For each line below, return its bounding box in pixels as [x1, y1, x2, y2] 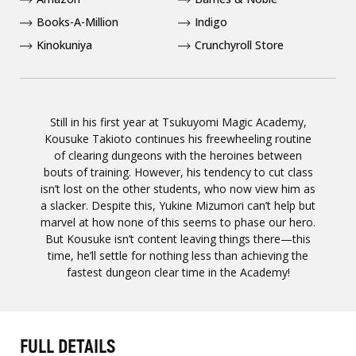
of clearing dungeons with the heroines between [54, 148, 302, 163]
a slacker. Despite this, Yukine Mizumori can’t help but [41, 198, 315, 213]
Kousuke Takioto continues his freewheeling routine [44, 131, 311, 146]
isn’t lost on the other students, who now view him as [41, 181, 315, 196]
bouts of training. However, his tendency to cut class [43, 164, 313, 180]
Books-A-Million [37, 14, 118, 29]
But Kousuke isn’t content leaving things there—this [45, 231, 311, 246]
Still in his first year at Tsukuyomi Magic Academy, [49, 114, 307, 130]
